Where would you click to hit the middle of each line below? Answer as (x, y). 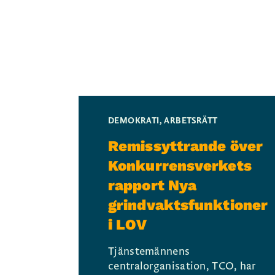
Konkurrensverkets (180, 166)
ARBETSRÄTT (191, 121)
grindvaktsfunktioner (188, 205)
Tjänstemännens (149, 251)
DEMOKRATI (134, 121)
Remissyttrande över (185, 146)
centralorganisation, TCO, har (182, 266)
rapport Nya (153, 185)
